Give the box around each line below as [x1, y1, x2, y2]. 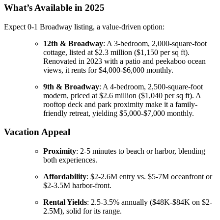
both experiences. [43, 156, 97, 165]
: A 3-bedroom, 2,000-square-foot [103, 39, 207, 48]
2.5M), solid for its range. [43, 207, 122, 216]
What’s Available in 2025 [4, 2, 105, 13]
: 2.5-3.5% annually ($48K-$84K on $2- [87, 198, 212, 207]
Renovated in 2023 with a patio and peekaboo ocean [43, 56, 206, 65]
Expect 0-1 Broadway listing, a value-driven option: [4, 22, 165, 31]
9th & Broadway [43, 82, 99, 91]
